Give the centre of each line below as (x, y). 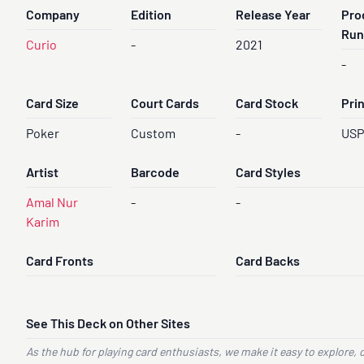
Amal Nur (52, 204)
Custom (154, 135)
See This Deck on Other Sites (108, 325)
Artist (42, 174)
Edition (152, 16)
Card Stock (267, 105)
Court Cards (165, 105)
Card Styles (269, 174)
